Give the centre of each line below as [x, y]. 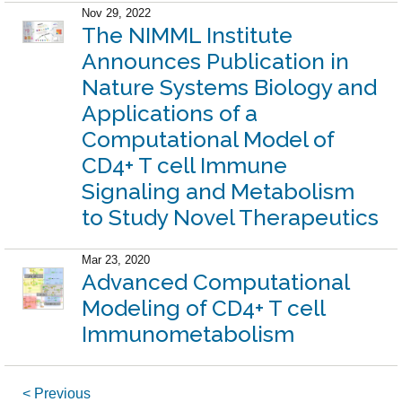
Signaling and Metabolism [218, 191]
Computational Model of [208, 139]
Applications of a [170, 113]
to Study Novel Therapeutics [231, 217]
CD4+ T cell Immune [185, 165]
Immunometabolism [188, 334]
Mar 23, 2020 [116, 259]
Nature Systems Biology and [230, 87]
